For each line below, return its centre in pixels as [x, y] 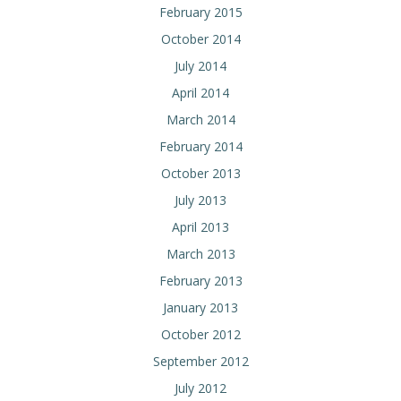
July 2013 [200, 200]
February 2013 [200, 281]
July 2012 [200, 388]
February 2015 [200, 12]
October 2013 [200, 173]
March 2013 [200, 254]
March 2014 [200, 119]
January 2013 [200, 307]
